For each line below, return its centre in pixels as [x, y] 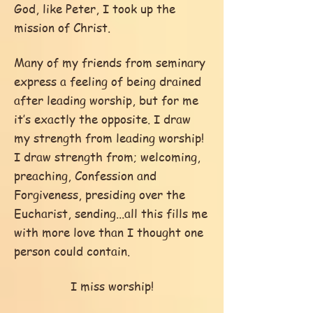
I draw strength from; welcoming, [107, 156]
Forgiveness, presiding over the [100, 194]
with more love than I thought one [109, 232]
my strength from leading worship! [109, 138]
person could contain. [72, 251]
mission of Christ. [62, 27]
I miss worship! [112, 286]
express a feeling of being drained [108, 81]
